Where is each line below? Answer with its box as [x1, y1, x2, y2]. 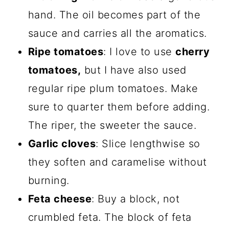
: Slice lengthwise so [96, 137, 200, 150]
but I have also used [81, 63, 187, 76]
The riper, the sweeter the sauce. [28, 119, 197, 131]
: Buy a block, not [91, 192, 180, 205]
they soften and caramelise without [28, 155, 207, 168]
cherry [175, 45, 210, 58]
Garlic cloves [28, 137, 96, 150]
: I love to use [103, 45, 176, 58]
